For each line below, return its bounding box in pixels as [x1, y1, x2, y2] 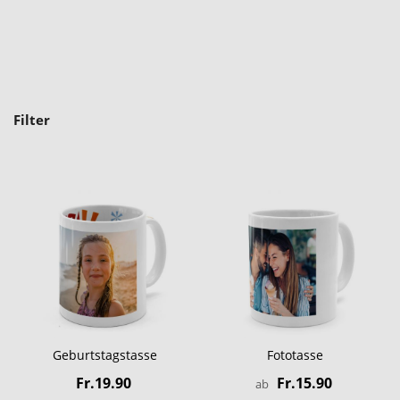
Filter [13, 110, 50, 129]
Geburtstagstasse [52, 346, 157, 364]
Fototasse [267, 346, 324, 364]
